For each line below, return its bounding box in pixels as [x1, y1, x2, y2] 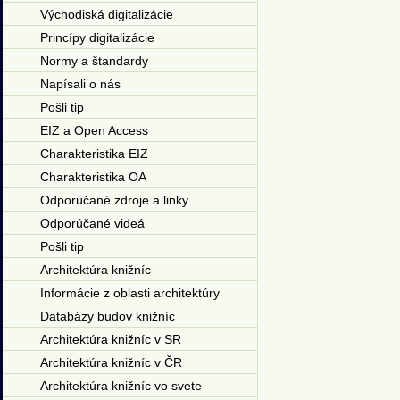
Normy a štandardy [39, 54, 148, 68]
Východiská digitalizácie [39, 7, 173, 21]
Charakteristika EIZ [39, 146, 148, 161]
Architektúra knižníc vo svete [39, 379, 202, 393]
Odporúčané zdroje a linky [39, 193, 188, 207]
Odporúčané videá [39, 216, 145, 230]
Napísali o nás [39, 77, 121, 91]
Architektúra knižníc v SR [39, 332, 181, 346]
